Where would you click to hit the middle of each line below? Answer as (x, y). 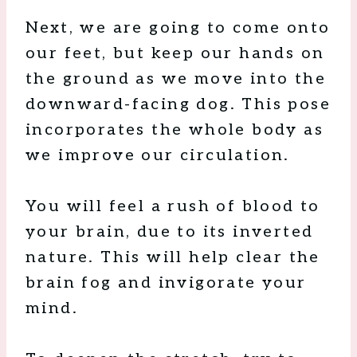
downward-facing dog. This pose (178, 105)
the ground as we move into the (176, 79)
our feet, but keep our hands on (175, 54)
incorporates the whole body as (175, 130)
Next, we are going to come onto (178, 28)
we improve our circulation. (158, 156)
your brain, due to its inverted (170, 232)
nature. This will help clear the (173, 258)
